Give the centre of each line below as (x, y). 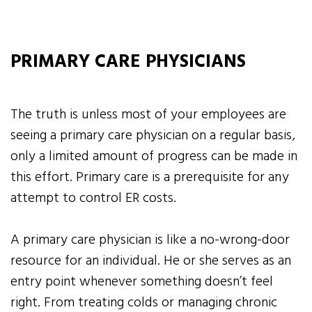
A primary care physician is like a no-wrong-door (150, 241)
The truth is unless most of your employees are (149, 115)
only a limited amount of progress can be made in (154, 157)
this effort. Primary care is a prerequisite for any (150, 178)
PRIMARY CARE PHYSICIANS (128, 63)
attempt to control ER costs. (94, 199)
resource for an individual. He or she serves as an (151, 262)
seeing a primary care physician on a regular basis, (153, 136)
